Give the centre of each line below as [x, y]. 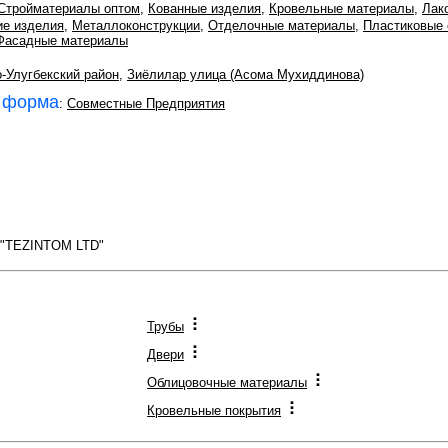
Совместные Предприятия [146, 103]
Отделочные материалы [281, 25]
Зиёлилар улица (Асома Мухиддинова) [245, 74]
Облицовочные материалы [227, 382]
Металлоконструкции [136, 25]
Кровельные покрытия [214, 410]
